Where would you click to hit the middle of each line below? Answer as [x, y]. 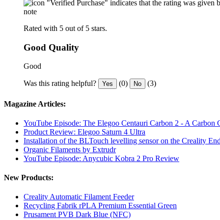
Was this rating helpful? [60, 83]
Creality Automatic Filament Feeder [79, 197]
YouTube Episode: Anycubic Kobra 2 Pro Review [101, 158]
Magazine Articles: [35, 104]
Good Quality [51, 47]
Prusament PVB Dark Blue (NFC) [77, 215]
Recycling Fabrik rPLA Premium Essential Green [100, 206]
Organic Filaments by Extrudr [70, 149]
